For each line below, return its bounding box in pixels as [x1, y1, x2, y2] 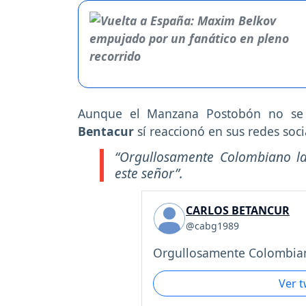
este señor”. [115, 164, 183, 183]
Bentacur [78, 123, 134, 140]
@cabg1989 [186, 219, 239, 232]
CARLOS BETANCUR [186, 202, 290, 218]
